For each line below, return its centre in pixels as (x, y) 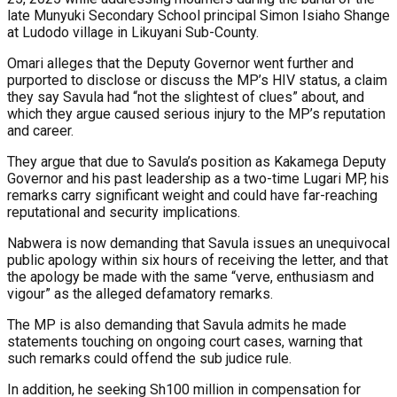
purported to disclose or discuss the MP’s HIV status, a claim (197, 80)
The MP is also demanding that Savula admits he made (177, 324)
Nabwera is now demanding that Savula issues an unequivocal (198, 243)
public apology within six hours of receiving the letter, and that (198, 260)
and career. (40, 130)
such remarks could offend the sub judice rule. (149, 358)
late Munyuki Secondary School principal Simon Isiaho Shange (198, 15)
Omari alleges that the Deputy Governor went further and (180, 63)
